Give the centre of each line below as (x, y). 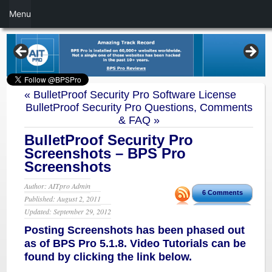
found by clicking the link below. (108, 257)
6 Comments (222, 192)
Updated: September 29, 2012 (68, 211)
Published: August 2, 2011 (63, 199)
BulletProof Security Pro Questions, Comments (139, 107)
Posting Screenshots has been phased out (135, 230)
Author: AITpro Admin (58, 186)
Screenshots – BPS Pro (105, 153)
